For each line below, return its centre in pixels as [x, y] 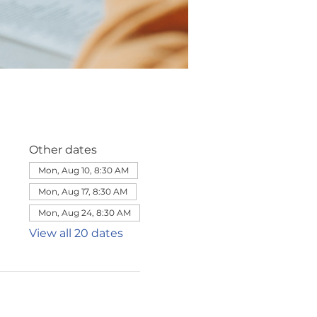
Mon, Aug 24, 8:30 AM [84, 213]
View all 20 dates [76, 233]
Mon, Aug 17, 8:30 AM [82, 191]
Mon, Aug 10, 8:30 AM [83, 170]
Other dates [63, 150]
